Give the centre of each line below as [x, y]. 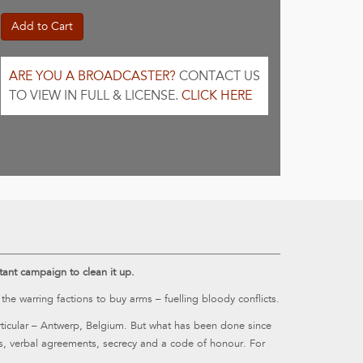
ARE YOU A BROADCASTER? [92, 76]
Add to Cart [42, 26]
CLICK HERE [217, 96]
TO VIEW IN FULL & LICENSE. [95, 96]
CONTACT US [218, 76]
